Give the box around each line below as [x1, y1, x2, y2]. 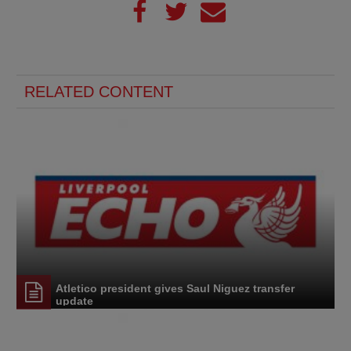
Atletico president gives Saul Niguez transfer [56, 282, 295, 295]
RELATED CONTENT [24, 82, 173, 100]
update [56, 295, 93, 308]
